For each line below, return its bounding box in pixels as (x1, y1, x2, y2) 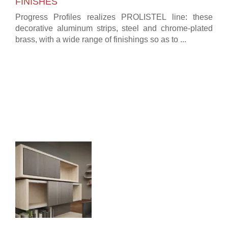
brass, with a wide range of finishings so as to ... (15, 35, 186, 44)
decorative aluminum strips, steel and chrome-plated (15, 23, 213, 33)
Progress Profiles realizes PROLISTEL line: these (15, 12, 213, 21)
